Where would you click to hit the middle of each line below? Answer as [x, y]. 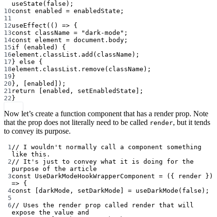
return [23, 91]
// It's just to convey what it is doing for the [103, 162]
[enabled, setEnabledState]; [89, 91]
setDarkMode [99, 191]
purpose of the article [54, 169]
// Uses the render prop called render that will [103, 205]
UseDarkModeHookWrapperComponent [95, 176]
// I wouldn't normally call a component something [107, 147]
